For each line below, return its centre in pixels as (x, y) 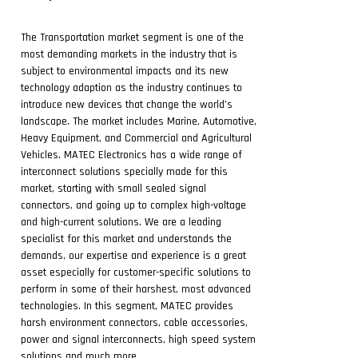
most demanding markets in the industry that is (129, 54)
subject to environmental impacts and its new (125, 71)
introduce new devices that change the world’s (127, 105)
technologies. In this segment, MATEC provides (127, 306)
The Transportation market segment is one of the (132, 38)
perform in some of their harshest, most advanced (136, 289)
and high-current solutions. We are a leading (121, 222)
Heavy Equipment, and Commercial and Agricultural (136, 138)
